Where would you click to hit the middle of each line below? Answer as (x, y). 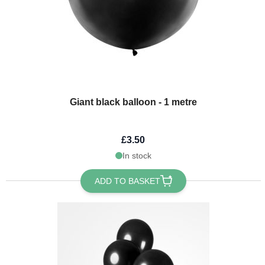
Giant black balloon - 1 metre (133, 102)
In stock (137, 155)
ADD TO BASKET (127, 181)
